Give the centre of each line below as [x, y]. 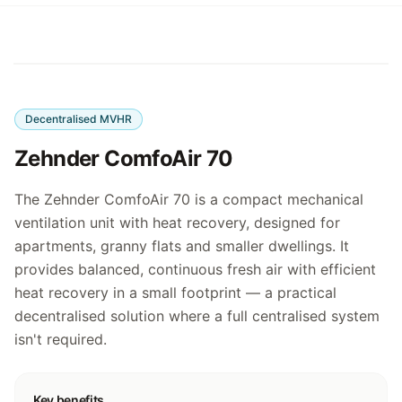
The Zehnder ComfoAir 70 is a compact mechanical [189, 199]
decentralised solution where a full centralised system [197, 316]
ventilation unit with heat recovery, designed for [177, 223]
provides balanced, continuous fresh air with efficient [195, 269]
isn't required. [61, 339]
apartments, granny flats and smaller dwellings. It [182, 246]
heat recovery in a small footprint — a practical [175, 293]
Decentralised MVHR [79, 119]
